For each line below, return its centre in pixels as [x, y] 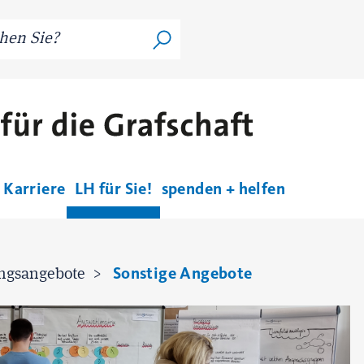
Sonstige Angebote [182, 273]
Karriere [35, 189]
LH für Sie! [113, 189]
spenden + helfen [223, 189]
